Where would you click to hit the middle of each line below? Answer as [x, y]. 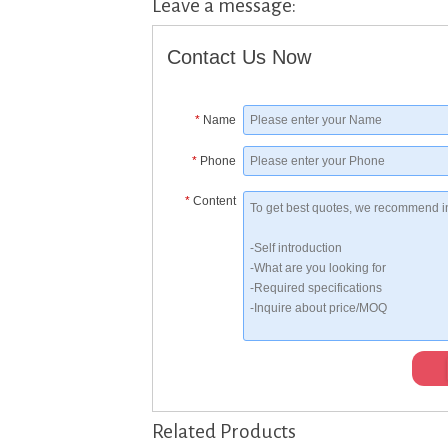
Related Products [224, 431]
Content [215, 201]
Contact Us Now [239, 57]
